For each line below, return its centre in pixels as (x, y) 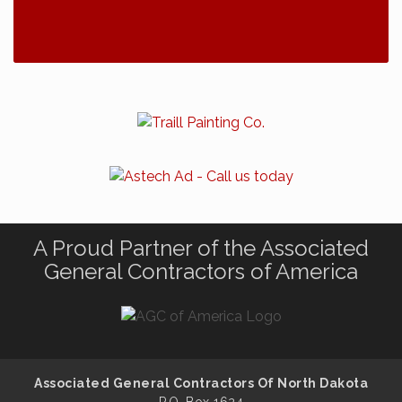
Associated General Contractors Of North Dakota (201, 383)
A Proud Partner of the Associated (201, 248)
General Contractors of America (201, 271)
